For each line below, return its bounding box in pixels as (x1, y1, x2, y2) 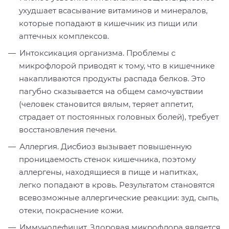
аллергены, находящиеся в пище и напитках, (19, 167, 198, 177)
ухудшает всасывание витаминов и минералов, (19, 5, 208, 15)
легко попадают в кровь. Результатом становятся (19, 179, 215, 190)
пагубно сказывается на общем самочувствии (19, 86, 203, 96)
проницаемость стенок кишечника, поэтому (19, 154, 196, 164)
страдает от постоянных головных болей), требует (19, 111, 219, 122)
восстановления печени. (19, 124, 117, 134)
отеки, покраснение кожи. (19, 205, 123, 215)
